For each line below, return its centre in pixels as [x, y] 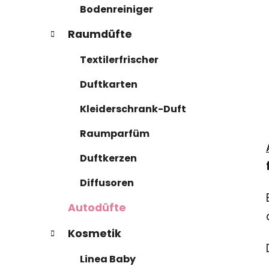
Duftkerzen [108, 158]
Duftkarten [109, 84]
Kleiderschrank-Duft [133, 109]
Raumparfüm [115, 133]
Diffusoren [107, 183]
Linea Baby [108, 259]
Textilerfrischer [119, 59]
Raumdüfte [100, 34]
